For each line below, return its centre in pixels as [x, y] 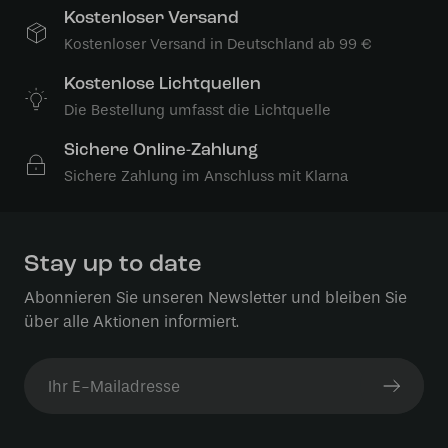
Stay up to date [113, 265]
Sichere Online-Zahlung [161, 150]
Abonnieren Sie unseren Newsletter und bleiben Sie [215, 297]
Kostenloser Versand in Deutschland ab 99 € [218, 44]
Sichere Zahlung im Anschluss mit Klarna [206, 176]
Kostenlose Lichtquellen [162, 84]
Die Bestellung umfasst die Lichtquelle [197, 110]
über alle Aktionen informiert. [131, 321]
